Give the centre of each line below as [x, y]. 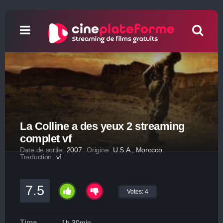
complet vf [46, 139]
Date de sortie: [42, 150]
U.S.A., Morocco [137, 150]
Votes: [136, 191]
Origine [99, 150]
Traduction [36, 157]
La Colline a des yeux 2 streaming [102, 126]
